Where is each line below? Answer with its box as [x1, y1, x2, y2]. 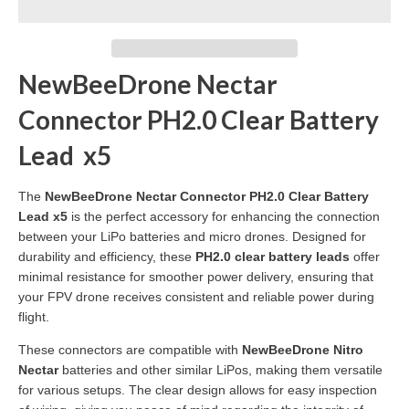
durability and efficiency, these [18, 249, 195, 265]
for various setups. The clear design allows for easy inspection [18, 382, 377, 397]
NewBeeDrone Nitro [242, 341, 363, 357]
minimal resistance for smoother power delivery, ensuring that [18, 269, 373, 285]
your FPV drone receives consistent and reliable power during [18, 289, 374, 305]
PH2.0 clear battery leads [195, 249, 350, 265]
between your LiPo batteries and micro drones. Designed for [18, 229, 366, 245]
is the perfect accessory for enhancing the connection [68, 209, 380, 225]
